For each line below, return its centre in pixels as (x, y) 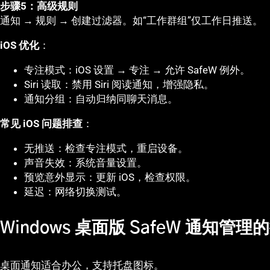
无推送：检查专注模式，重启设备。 (106, 149)
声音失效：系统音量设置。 (86, 163)
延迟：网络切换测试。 (75, 192)
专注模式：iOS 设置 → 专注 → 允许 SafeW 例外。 (137, 70)
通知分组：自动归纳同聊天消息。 (101, 99)
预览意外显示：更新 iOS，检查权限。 (110, 177)
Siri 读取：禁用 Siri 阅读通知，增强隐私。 (119, 85)
